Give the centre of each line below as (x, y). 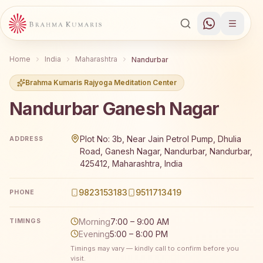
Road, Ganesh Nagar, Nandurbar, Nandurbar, (166, 151)
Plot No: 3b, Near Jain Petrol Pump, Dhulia (161, 139)
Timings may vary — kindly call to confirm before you (155, 248)
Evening (94, 234)
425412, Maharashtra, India (131, 164)
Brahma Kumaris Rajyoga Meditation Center (101, 82)
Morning (95, 221)
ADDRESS (26, 139)
